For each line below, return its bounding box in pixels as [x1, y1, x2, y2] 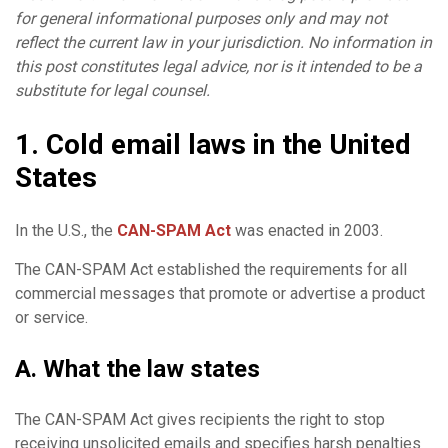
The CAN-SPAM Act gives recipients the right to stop [15, 409, 385, 429]
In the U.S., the [15, 220, 117, 240]
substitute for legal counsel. [15, 80, 210, 100]
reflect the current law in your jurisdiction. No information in [15, 32, 432, 52]
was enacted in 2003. [235, 220, 383, 240]
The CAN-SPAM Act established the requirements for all [15, 259, 407, 279]
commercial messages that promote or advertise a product [15, 283, 425, 303]
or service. [15, 307, 88, 327]
